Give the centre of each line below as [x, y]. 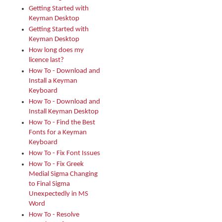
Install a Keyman [53, 81]
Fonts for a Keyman [58, 133]
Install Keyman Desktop [64, 112]
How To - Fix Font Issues [64, 153]
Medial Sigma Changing [63, 174]
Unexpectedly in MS [58, 194]
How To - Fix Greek [56, 164]
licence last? [46, 60]
